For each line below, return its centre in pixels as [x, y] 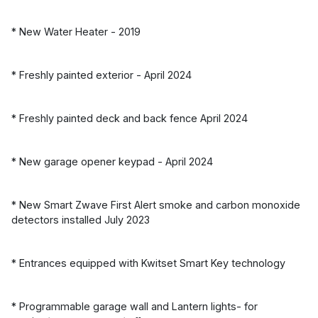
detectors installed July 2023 [81, 219]
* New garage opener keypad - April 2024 [112, 161]
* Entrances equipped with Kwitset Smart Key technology [148, 263]
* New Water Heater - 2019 [76, 31]
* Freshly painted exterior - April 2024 [102, 75]
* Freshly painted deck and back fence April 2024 [130, 118]
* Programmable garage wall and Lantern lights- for [135, 306]
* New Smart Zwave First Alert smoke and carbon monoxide [156, 204]
